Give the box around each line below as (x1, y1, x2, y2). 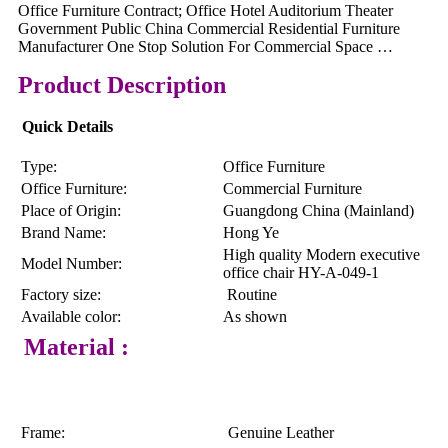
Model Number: (21, 254, 122, 272)
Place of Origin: (21, 201, 121, 219)
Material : (24, 333, 129, 360)
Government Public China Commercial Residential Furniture (18, 19, 400, 37)
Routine (223, 285, 277, 303)
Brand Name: (21, 223, 106, 241)
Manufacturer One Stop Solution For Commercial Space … (18, 37, 393, 55)
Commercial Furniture (223, 179, 362, 197)
